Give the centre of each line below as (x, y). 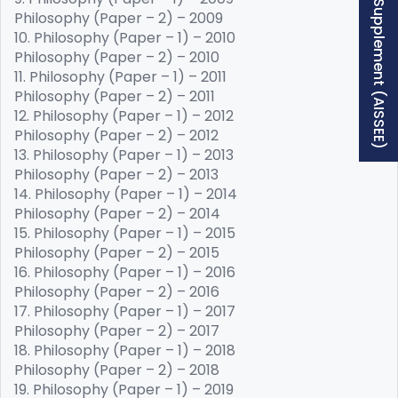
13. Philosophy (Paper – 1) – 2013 (124, 155)
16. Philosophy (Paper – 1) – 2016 (125, 272)
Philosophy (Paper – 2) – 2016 (117, 292)
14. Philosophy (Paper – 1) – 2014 (126, 194)
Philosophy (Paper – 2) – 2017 (117, 331)
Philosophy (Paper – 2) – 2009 (119, 18)
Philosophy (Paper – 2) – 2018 (117, 370)
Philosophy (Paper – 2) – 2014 (117, 214)
